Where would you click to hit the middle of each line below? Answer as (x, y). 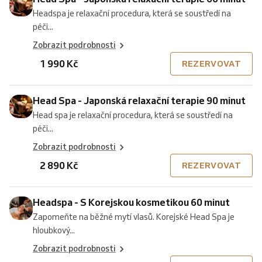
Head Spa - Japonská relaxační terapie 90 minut (139, 100)
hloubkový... (54, 230)
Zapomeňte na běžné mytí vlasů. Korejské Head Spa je (134, 217)
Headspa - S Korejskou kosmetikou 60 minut (131, 202)
